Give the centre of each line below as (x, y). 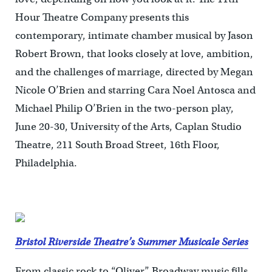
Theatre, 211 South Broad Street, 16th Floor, (117, 145)
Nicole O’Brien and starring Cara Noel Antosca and (135, 90)
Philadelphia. (46, 163)
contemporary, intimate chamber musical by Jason (134, 36)
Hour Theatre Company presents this (102, 18)
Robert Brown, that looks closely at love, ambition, (134, 54)
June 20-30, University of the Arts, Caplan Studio (128, 127)
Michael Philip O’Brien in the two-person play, (124, 109)
